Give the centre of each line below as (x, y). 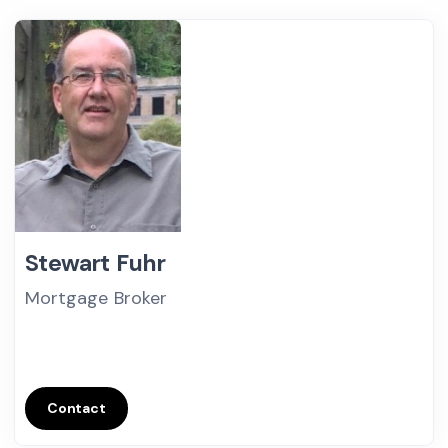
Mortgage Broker (96, 298)
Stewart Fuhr (95, 263)
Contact (76, 408)
